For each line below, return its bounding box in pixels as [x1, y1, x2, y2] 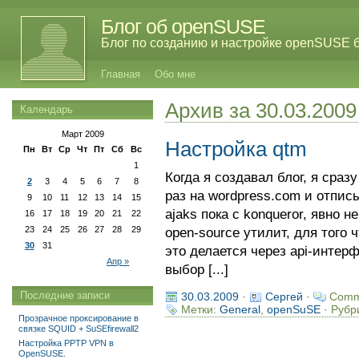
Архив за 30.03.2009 [164, 99, 357, 122]
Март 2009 [61, 129, 104, 139]
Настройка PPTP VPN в [18, 338, 114, 348]
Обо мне [155, 68, 196, 80]
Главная [101, 68, 140, 80]
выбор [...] [164, 262, 228, 277]
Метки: [180, 303, 220, 316]
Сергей [264, 290, 303, 303]
